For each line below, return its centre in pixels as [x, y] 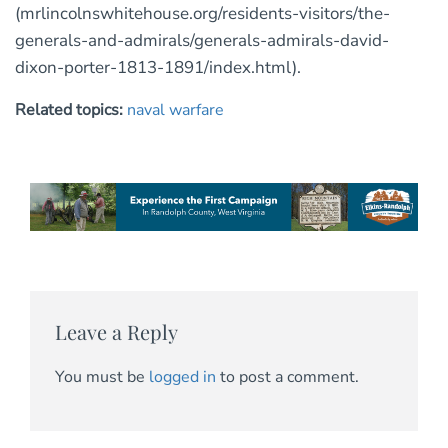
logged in [182, 376]
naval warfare [175, 110]
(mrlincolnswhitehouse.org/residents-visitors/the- [202, 14]
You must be [102, 376]
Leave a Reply [116, 332]
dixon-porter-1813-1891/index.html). [158, 68]
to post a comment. [287, 376]
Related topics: [71, 110]
